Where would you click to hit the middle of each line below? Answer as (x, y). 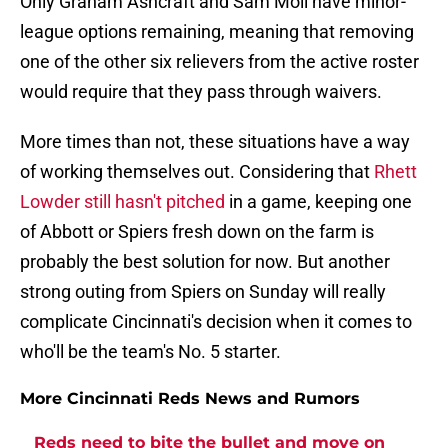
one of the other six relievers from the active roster (219, 62)
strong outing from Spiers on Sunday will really (203, 292)
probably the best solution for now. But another (205, 262)
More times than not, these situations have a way (215, 142)
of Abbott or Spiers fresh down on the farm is (197, 232)
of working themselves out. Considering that (197, 172)
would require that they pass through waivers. (201, 92)
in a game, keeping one (318, 202)
